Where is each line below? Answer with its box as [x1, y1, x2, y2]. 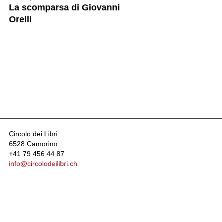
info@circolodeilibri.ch [9, 159, 77, 167]
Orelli [9, 14, 32, 24]
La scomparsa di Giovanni [9, 2, 120, 12]
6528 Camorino [9, 139, 57, 148]
